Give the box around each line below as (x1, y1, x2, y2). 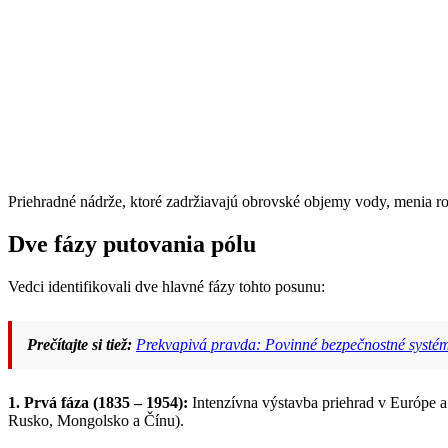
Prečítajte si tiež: (27, 336, 132, 354)
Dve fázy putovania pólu (8, 231, 256, 258)
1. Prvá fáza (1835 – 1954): (8, 394, 188, 412)
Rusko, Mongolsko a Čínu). (8, 412, 184, 430)
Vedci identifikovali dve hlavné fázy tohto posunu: (8, 278, 325, 296)
